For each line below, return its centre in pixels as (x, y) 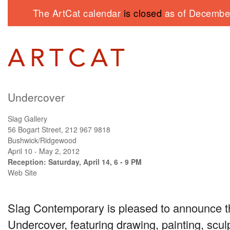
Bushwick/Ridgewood (42, 140)
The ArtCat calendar (78, 13)
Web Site (22, 172)
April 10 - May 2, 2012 (44, 151)
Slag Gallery (27, 118)
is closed (143, 13)
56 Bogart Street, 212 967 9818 (59, 129)
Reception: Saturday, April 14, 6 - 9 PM (75, 161)
